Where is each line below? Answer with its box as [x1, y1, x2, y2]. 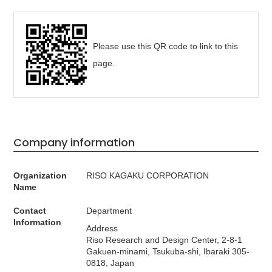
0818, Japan [86, 258, 135, 268]
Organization [13, 171, 67, 181]
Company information [13, 135, 135, 151]
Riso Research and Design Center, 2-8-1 [86, 235, 243, 245]
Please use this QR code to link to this [93, 41, 239, 52]
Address [86, 223, 118, 234]
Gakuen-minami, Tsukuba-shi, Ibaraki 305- [86, 246, 250, 257]
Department [86, 206, 132, 216]
